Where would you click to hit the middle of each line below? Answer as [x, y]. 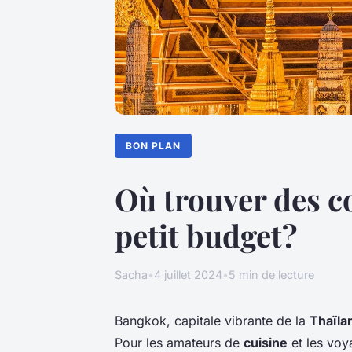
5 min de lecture [271, 274]
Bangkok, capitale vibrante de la [212, 320]
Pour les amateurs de [179, 342]
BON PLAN [154, 145]
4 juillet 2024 [188, 274]
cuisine [266, 342]
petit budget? [206, 235]
